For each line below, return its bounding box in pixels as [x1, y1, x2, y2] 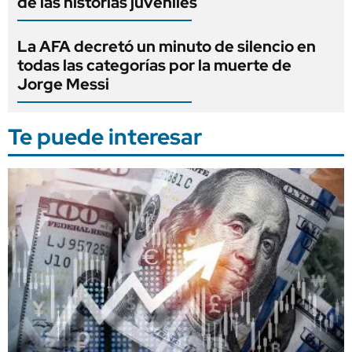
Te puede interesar [8, 121, 202, 152]
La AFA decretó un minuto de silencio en [17, 35, 316, 57]
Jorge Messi [17, 73, 109, 94]
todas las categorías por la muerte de [17, 54, 291, 75]
